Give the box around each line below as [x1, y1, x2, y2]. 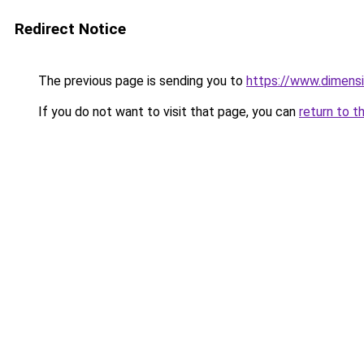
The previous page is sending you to [35, 73, 246, 89]
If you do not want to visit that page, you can [35, 104, 299, 119]
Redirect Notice [15, 19, 126, 38]
